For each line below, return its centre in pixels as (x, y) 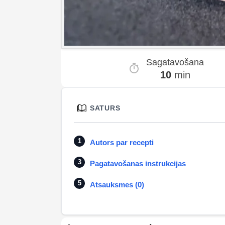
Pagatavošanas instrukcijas (138, 163)
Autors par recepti (122, 142)
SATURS (105, 108)
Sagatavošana (175, 62)
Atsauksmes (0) (117, 185)
